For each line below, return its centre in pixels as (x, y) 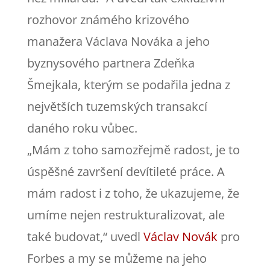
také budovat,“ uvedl (85, 236)
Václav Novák (180, 236)
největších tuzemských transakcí (117, 106)
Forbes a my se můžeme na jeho (117, 258)
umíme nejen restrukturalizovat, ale (126, 215)
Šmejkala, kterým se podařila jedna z (128, 84)
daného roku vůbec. (82, 128)
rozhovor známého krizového (108, 19)
